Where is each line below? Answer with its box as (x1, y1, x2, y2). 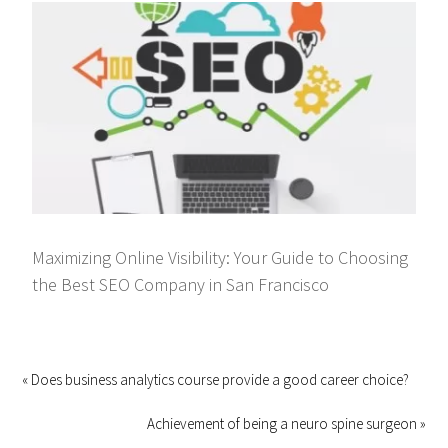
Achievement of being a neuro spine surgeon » (146, 414, 426, 434)
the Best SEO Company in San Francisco (32, 273, 330, 297)
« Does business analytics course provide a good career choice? (22, 370, 410, 390)
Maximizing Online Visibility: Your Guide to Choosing (32, 246, 409, 270)
